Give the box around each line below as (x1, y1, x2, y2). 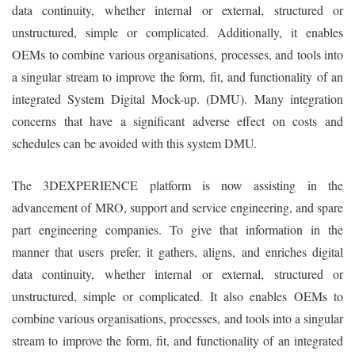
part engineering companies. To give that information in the (12, 220, 343, 238)
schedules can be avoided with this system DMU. (12, 134, 257, 151)
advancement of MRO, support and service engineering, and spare (12, 198, 343, 216)
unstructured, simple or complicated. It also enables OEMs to (12, 287, 343, 304)
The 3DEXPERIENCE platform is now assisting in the (12, 176, 343, 193)
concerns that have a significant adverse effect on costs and (12, 112, 343, 129)
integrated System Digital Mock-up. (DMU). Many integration (12, 90, 343, 107)
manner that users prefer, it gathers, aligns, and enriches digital (12, 242, 343, 260)
